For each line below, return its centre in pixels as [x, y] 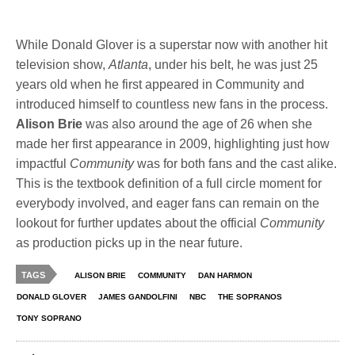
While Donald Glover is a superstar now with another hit [172, 45]
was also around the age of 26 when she [198, 124]
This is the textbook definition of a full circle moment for [169, 184]
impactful [43, 164]
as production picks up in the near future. [130, 243]
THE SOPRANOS [250, 297]
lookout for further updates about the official [138, 223]
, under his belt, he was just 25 [233, 65]
